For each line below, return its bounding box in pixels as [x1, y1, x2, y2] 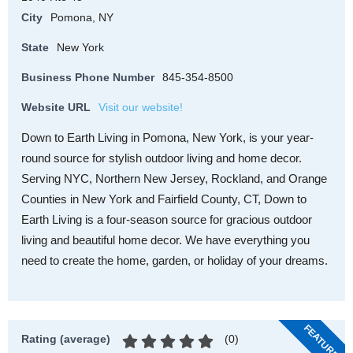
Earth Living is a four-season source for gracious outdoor [21, 213, 312, 226]
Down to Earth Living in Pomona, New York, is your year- [21, 131, 314, 144]
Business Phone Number [21, 72, 154, 84]
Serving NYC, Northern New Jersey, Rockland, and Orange [21, 172, 327, 185]
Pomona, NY [50, 12, 113, 24]
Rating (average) [21, 333, 110, 346]
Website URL [21, 102, 91, 113]
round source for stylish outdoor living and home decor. [21, 151, 302, 165]
